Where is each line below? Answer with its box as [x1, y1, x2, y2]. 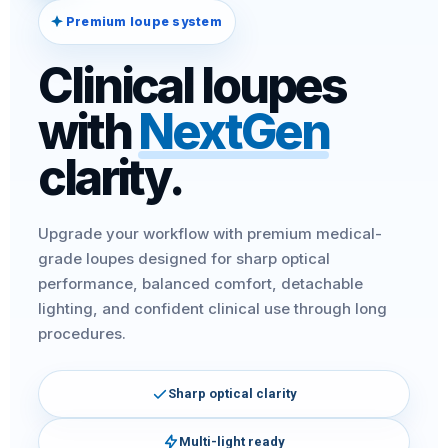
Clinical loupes [38, 56, 347, 115]
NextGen [138, 102, 329, 161]
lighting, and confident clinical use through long [38, 299, 387, 318]
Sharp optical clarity [167, 386, 297, 401]
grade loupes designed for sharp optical [38, 249, 330, 268]
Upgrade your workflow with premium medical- [38, 224, 382, 243]
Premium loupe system [66, 14, 222, 29]
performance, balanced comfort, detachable [38, 274, 363, 293]
